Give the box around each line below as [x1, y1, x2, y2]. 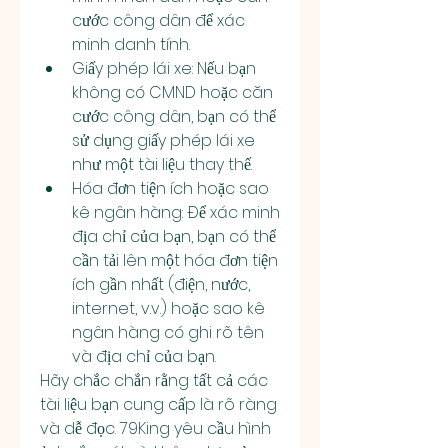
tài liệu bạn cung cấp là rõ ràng [40, 393, 277, 416]
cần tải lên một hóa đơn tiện [72, 249, 278, 272]
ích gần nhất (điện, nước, [72, 273, 250, 296]
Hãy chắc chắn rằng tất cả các [40, 369, 268, 392]
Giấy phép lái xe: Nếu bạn [72, 57, 256, 80]
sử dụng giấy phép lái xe [72, 129, 255, 152]
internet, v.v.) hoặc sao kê [72, 297, 265, 320]
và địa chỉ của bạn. [72, 345, 216, 368]
